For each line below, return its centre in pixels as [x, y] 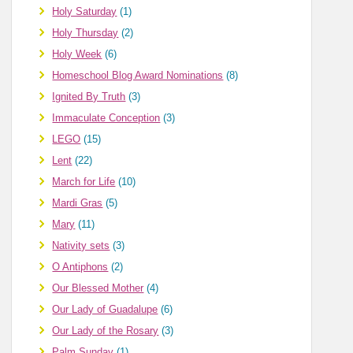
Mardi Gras [78, 203]
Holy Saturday [85, 12]
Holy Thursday [85, 33]
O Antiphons [80, 267]
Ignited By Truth [89, 97]
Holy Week [77, 54]
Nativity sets [81, 246]
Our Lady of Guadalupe [105, 310]
